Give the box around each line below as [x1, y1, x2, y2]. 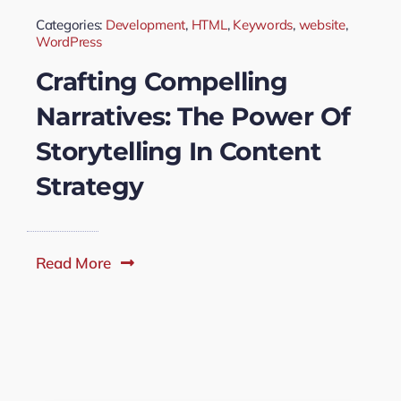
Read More [35, 252, 111, 272]
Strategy [35, 170, 144, 201]
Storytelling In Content [35, 135, 321, 166]
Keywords [233, 15, 294, 33]
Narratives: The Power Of [35, 100, 351, 132]
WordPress [35, 32, 102, 50]
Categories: [35, 15, 106, 33]
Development [105, 15, 186, 33]
